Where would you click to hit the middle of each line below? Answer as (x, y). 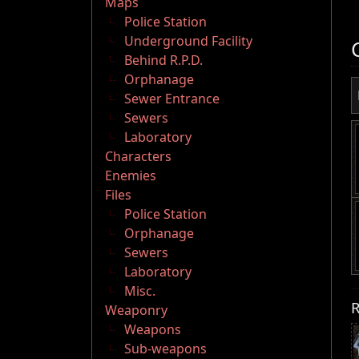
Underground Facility (188, 41)
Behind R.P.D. (163, 61)
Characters (138, 157)
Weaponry (136, 311)
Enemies (131, 176)
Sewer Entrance (172, 99)
